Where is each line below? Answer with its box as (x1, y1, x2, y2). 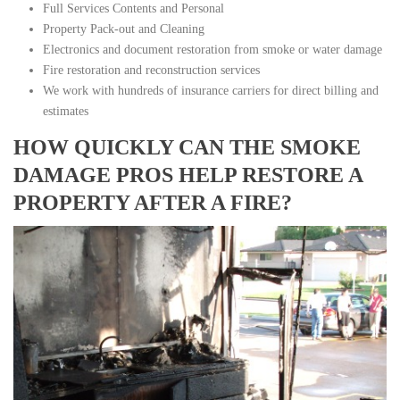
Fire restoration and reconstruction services (42, 63, 260, 78)
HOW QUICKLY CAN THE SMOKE (13, 136, 361, 160)
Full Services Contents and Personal (42, 2, 224, 16)
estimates (42, 104, 88, 119)
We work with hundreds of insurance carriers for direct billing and (42, 84, 379, 98)
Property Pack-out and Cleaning (42, 22, 204, 37)
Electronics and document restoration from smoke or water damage (42, 43, 382, 57)
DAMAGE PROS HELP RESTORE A (13, 163, 362, 187)
